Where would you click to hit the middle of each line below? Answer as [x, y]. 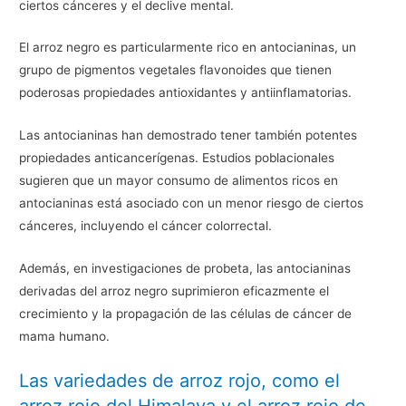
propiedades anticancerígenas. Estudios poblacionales [177, 158]
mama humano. [65, 337]
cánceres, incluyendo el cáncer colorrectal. [146, 226]
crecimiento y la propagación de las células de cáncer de [186, 314]
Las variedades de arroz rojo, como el [180, 381]
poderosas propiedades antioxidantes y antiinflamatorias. [186, 93]
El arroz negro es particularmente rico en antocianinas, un [188, 48]
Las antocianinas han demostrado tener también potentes [188, 135]
